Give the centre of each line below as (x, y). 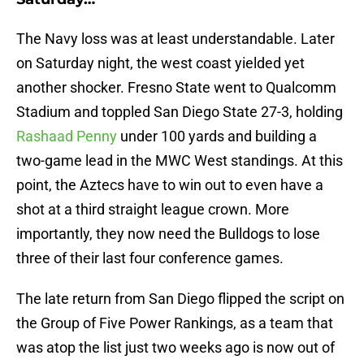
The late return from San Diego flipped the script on (180, 299)
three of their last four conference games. (150, 258)
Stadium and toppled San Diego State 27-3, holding (180, 112)
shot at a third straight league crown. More (153, 210)
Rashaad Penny (67, 136)
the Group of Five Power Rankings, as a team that (175, 323)
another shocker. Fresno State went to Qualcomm (176, 88)
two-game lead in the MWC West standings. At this (180, 161)
